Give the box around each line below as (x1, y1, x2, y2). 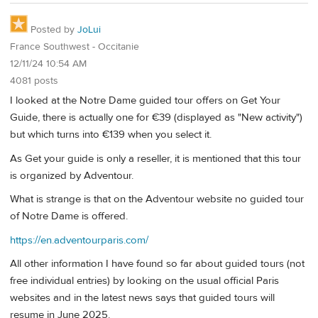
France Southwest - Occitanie (10, 40, 139, 53)
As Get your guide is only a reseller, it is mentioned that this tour (10, 151, 301, 165)
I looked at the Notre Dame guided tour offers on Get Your (10, 94, 280, 108)
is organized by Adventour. (10, 168, 133, 182)
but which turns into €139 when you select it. (10, 128, 212, 142)
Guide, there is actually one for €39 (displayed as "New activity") (10, 111, 302, 125)
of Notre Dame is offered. (10, 209, 128, 224)
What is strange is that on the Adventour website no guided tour (10, 192, 304, 207)
